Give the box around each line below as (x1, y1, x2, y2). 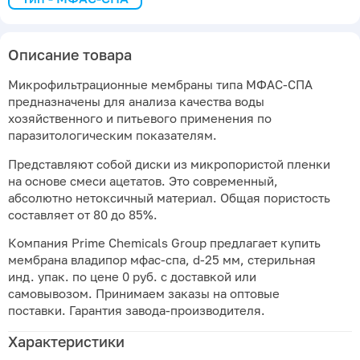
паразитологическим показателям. (8, 129, 217, 143)
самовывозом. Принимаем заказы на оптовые (8, 287, 280, 301)
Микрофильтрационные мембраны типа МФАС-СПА (8, 78, 313, 92)
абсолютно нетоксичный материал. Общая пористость (8, 190, 330, 205)
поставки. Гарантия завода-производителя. (8, 304, 265, 318)
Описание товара (8, 46, 132, 64)
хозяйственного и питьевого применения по (8, 112, 272, 126)
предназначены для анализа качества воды (8, 95, 264, 109)
